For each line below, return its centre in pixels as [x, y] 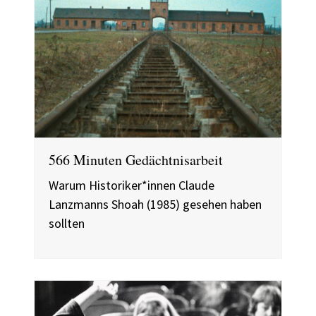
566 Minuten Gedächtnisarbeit [136, 160]
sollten [67, 224]
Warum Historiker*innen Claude [132, 186]
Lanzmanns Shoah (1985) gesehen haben [155, 205]
